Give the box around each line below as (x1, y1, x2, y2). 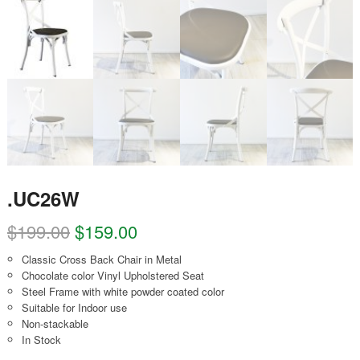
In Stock (21, 331, 61, 347)
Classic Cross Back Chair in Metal (21, 251, 182, 267)
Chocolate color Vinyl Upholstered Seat (21, 267, 204, 283)
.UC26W (6, 184, 80, 212)
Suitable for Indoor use (21, 299, 127, 315)
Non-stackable (21, 315, 88, 331)
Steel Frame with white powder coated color (21, 283, 224, 299)
